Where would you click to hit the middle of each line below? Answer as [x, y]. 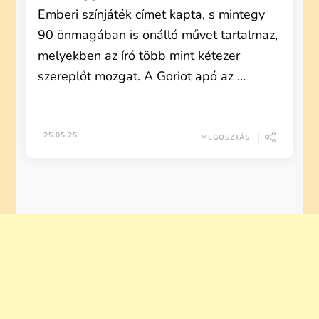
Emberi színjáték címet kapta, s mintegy [152, 14]
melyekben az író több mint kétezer [139, 56]
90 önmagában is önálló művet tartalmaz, [158, 35]
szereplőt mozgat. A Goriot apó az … [142, 76]
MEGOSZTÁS [225, 137]
